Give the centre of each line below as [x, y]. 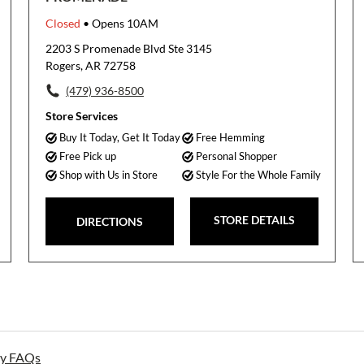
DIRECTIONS [109, 221]
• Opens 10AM [119, 23]
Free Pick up [87, 156]
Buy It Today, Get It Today [119, 137]
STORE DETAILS [255, 220]
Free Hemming [230, 137]
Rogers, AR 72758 [90, 65]
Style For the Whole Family [258, 175]
